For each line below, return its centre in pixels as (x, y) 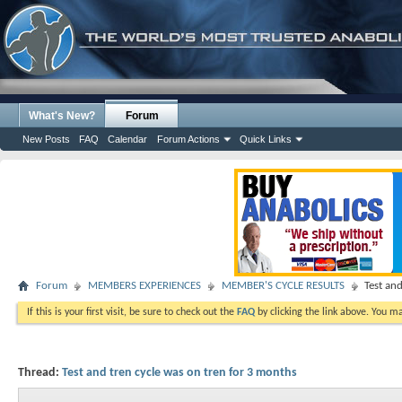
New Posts (46, 139)
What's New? (62, 116)
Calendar (127, 139)
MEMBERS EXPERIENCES (144, 286)
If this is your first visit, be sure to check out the (132, 312)
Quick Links (266, 139)
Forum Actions (188, 139)
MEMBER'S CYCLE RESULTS (283, 286)
